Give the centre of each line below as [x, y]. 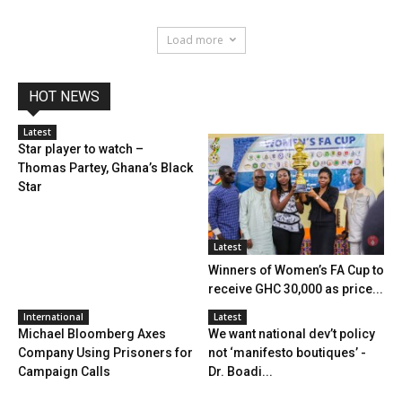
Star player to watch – [81, 149]
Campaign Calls [64, 371]
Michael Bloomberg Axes [92, 333]
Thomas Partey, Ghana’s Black [105, 167]
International [53, 316]
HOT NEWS [64, 96]
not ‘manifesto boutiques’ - [287, 352]
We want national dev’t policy [291, 333]
